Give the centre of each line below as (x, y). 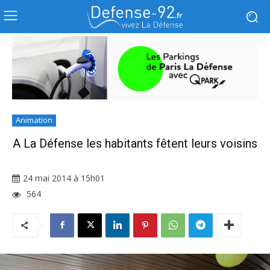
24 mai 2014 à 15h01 (64, 178)
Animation (34, 120)
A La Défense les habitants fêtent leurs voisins (135, 144)
